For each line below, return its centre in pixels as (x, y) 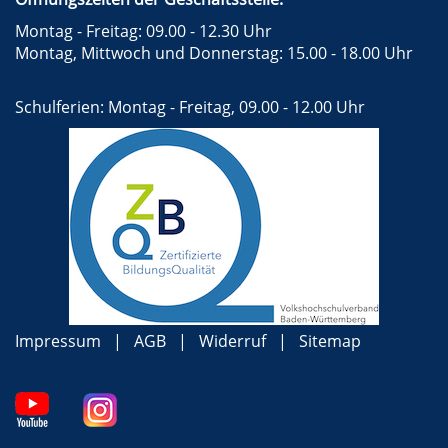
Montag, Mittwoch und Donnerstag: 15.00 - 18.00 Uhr (214, 53)
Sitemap (330, 341)
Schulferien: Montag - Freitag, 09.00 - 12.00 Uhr (190, 107)
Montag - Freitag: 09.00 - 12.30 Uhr (143, 31)
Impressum (58, 341)
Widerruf (232, 341)
